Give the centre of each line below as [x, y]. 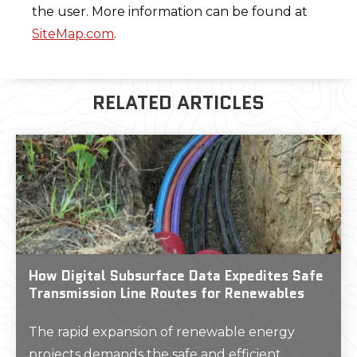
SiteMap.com [73, 34]
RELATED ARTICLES [178, 102]
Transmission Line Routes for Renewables [167, 293]
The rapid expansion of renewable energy [162, 332]
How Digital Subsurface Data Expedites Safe [176, 275]
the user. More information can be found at [170, 12]
